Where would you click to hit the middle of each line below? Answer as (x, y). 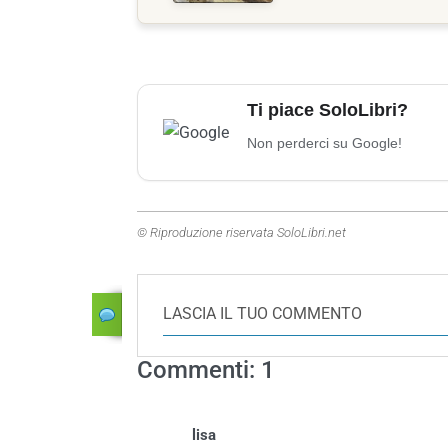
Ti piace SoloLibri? (327, 109)
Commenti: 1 (206, 369)
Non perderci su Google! (324, 142)
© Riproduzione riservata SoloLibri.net (241, 232)
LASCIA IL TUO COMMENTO (262, 313)
